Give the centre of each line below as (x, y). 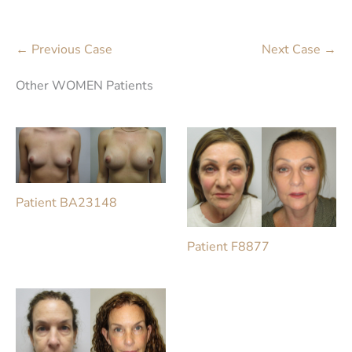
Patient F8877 (228, 246)
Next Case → (299, 49)
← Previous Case (64, 49)
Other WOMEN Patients (84, 85)
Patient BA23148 (66, 202)
